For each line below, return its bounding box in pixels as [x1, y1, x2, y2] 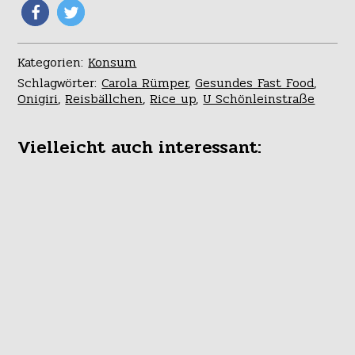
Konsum [88, 52, 137, 72]
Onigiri [17, 89, 59, 109]
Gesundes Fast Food [195, 73, 315, 93]
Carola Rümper [101, 73, 189, 93]
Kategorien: [17, 52, 89, 72]
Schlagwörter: [17, 73, 102, 93]
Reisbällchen [65, 89, 143, 109]
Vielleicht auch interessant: [17, 133, 262, 161]
